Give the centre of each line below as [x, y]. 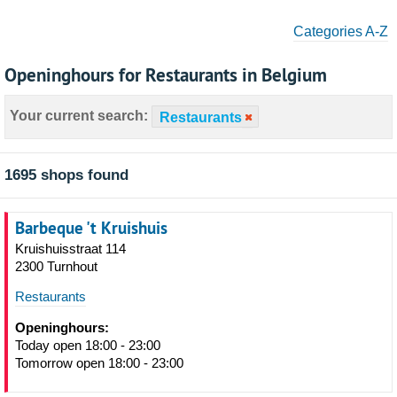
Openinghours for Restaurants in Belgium [166, 74]
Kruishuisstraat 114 [70, 249]
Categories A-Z [341, 31]
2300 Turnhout [56, 266]
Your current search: [79, 116]
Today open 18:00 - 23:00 [88, 345]
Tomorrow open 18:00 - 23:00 [99, 363]
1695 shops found [66, 175]
